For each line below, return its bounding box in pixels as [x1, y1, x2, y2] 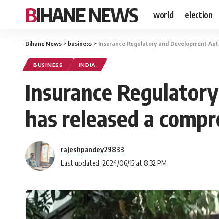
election [185, 9, 213, 20]
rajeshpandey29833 [61, 144, 124, 153]
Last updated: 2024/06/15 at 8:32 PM [61, 158, 167, 167]
